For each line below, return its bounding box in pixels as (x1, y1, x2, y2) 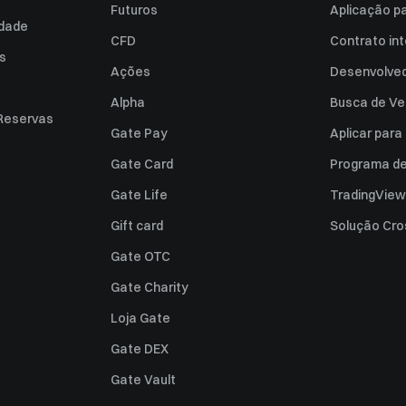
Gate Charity (111, 279, 188, 295)
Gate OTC (111, 248, 170, 265)
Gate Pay (111, 125, 168, 141)
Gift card (111, 217, 163, 234)
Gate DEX (111, 341, 169, 357)
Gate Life (111, 187, 168, 203)
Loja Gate (111, 310, 170, 326)
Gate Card (111, 156, 173, 172)
